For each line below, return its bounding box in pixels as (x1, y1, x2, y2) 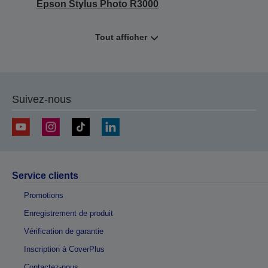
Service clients (12, 170, 78, 181)
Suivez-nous (12, 93, 71, 105)
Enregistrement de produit (24, 208, 113, 218)
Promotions (24, 190, 63, 200)
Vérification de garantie (24, 226, 103, 236)
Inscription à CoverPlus (24, 244, 105, 254)
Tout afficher (95, 32, 147, 42)
